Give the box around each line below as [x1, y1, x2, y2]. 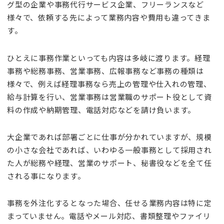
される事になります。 [7, 170, 85, 181]
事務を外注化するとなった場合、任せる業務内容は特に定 [7, 197, 212, 208]
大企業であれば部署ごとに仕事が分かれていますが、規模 [7, 131, 212, 142]
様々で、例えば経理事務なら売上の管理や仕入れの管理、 [7, 78, 211, 89]
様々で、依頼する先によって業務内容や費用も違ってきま [7, 12, 210, 23]
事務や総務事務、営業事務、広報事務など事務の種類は [7, 65, 204, 76]
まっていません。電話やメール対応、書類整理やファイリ [7, 210, 211, 221]
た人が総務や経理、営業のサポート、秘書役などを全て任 [7, 157, 212, 168]
